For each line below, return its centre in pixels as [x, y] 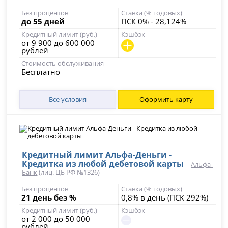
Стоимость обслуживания [63, 63]
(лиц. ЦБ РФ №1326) [69, 172]
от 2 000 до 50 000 [56, 219]
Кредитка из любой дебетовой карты [103, 164]
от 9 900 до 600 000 [58, 43]
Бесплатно [41, 72]
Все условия [67, 99]
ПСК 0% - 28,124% [153, 21]
